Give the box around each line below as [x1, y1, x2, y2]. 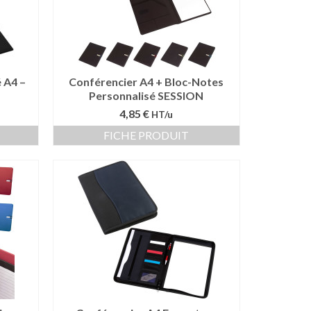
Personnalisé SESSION [89, 89, 204, 102]
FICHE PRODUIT [103, 128, 190, 142]
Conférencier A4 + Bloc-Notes [69, 75, 224, 88]
